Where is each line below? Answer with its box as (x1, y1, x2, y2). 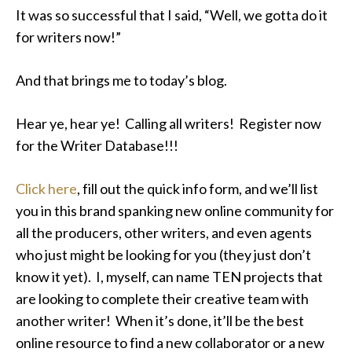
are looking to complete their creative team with (16, 290, 309, 307)
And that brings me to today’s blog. (16, 71, 227, 89)
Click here (16, 180, 77, 197)
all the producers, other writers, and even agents (16, 224, 312, 241)
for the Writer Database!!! (16, 137, 178, 154)
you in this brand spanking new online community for (16, 202, 334, 219)
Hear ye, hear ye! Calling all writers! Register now (16, 115, 321, 132)
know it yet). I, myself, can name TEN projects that (16, 268, 323, 285)
